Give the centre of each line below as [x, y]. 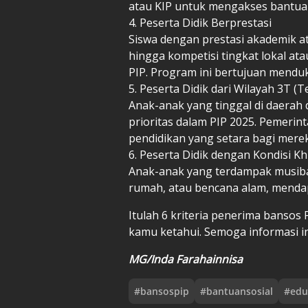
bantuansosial [240, 291]
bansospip [165, 291]
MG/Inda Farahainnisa [186, 259]
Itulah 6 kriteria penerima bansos [216, 215]
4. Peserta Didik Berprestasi [200, 22]
